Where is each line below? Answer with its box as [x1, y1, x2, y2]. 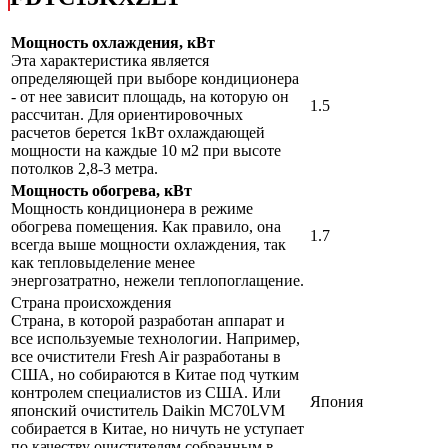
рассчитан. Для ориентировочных [11, 106, 243, 124]
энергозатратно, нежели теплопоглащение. [11, 272, 304, 290]
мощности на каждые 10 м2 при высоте [11, 142, 281, 160]
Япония [310, 393, 363, 411]
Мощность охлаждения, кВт [11, 34, 215, 52]
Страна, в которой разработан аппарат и [11, 312, 285, 330]
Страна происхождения [11, 294, 175, 312]
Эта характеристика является [11, 52, 209, 70]
